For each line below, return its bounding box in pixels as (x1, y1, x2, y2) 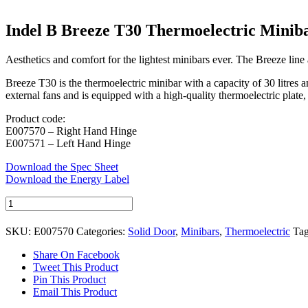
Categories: (76, 225, 128, 237)
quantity (5, 269, 40, 282)
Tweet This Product (33, 261, 118, 273)
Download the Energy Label (5, 173, 129, 185)
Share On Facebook (33, 248, 120, 261)
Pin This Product (33, 273, 106, 285)
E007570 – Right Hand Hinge (5, 124, 137, 137)
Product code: (5, 112, 65, 124)
